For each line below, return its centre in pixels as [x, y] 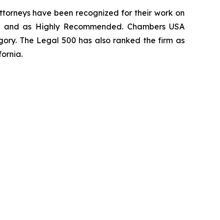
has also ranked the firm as [130, 40]
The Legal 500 [48, 40]
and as [19, 26]
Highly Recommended [79, 26]
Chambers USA [156, 26]
